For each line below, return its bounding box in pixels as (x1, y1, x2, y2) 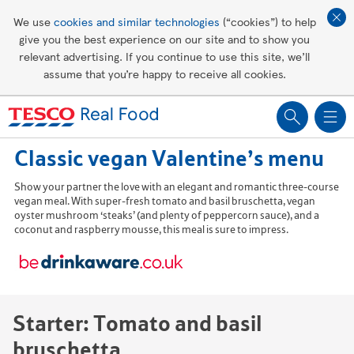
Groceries (9, 77, 67, 95)
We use (13, 13, 54, 29)
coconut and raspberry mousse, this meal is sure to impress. (14, 223, 288, 235)
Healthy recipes (9, 39, 99, 57)
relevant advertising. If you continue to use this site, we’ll (19, 48, 310, 64)
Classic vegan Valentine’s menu (14, 145, 324, 171)
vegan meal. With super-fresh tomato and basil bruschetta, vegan (14, 194, 315, 207)
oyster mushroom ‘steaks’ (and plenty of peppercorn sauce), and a (14, 209, 319, 221)
